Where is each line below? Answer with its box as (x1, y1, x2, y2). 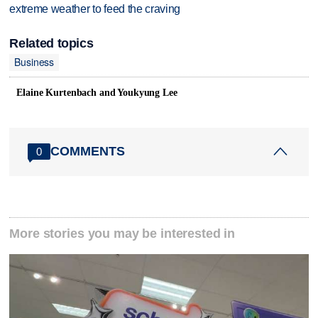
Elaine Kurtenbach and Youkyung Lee (16, 87, 177, 98)
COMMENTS (50, 143, 126, 158)
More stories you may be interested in (9, 226, 236, 241)
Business (14, 55, 55, 70)
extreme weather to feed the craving (9, 3, 181, 16)
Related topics (9, 35, 94, 50)
